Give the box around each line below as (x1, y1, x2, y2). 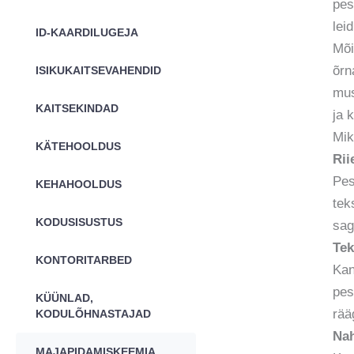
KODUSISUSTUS (36, 216, 122, 229)
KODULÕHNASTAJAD (36, 307, 151, 321)
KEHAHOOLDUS (36, 178, 122, 191)
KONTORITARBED (36, 254, 132, 267)
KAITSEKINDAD (36, 102, 119, 115)
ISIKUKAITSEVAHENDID (36, 64, 161, 77)
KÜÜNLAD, (36, 292, 93, 305)
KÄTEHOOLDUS (36, 140, 121, 153)
